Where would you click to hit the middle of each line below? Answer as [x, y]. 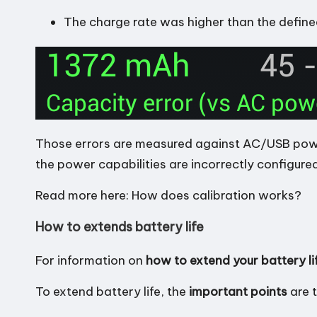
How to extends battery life [120, 226]
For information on [91, 260]
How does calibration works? [217, 195]
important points [238, 291]
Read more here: [83, 195]
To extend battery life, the [112, 291]
